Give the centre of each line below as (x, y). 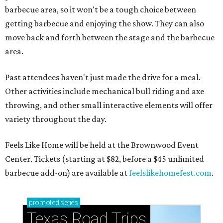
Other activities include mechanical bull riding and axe (105, 91)
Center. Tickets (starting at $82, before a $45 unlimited (105, 159)
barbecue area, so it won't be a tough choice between (101, 9)
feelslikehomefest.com (170, 172)
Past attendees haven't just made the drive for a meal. (103, 77)
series (68, 202)
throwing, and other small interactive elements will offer (109, 105)
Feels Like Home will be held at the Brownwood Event (102, 145)
